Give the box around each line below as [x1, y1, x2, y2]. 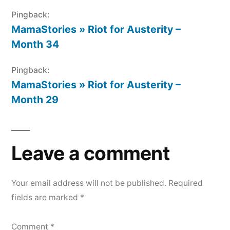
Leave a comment [11, 141, 169, 165]
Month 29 [11, 93, 59, 106]
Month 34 [11, 37, 59, 50]
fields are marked [11, 192, 80, 202]
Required [168, 178, 203, 188]
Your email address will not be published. [11, 178, 166, 188]
